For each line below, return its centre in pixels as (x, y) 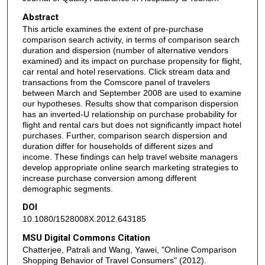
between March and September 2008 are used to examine (132, 93)
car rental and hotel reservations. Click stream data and (126, 71)
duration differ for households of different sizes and (117, 146)
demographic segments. (67, 188)
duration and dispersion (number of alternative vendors (125, 50)
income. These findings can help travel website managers (130, 156)
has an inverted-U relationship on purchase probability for (130, 114)
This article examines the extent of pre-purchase (113, 29)
